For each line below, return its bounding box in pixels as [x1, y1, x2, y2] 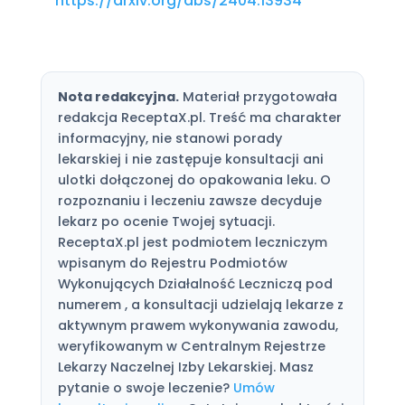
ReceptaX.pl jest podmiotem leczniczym [57, 232, 327, 251]
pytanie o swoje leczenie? [57, 378, 233, 397]
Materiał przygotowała [178, 87, 337, 106]
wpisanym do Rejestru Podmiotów [57, 253, 287, 272]
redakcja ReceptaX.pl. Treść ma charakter [57, 108, 342, 127]
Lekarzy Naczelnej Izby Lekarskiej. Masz [57, 357, 314, 376]
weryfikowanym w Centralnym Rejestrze [57, 336, 325, 355]
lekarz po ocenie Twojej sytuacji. [57, 212, 275, 231]
